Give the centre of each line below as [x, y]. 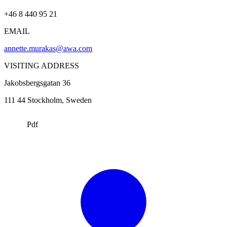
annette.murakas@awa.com [48, 49]
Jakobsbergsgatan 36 [37, 83]
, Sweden [77, 100]
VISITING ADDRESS [42, 66]
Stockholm [45, 100]
